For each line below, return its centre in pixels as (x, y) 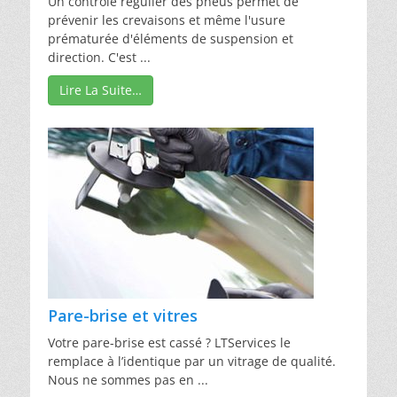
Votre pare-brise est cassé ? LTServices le (169, 342)
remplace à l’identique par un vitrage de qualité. (192, 361)
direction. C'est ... (99, 57)
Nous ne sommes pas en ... (128, 379)
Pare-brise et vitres (123, 315)
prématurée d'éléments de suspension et (171, 38)
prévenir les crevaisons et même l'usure (167, 19)
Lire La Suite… (101, 90)
